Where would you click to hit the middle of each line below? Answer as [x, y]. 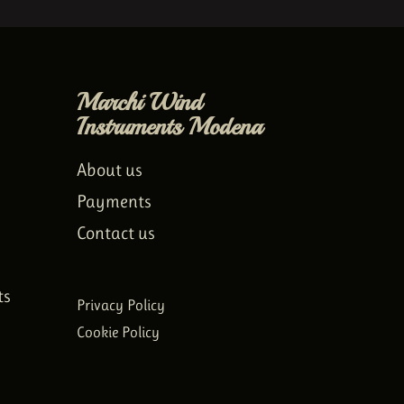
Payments [114, 201]
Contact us [115, 233]
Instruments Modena [169, 126]
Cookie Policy [118, 331]
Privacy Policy [120, 304]
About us [109, 170]
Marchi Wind [139, 101]
